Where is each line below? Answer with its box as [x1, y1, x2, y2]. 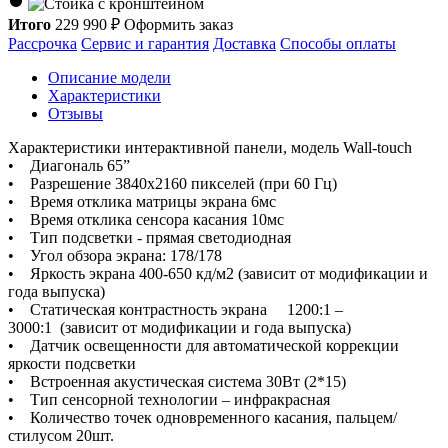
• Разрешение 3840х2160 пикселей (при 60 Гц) [8, 174, 337, 192]
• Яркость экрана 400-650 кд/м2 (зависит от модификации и [8, 264, 428, 282]
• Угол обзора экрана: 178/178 [8, 246, 222, 264]
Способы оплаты [280, 34, 396, 52]
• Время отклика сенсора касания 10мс [8, 210, 284, 228]
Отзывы [48, 104, 103, 122]
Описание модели [48, 68, 171, 86]
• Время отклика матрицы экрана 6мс [8, 192, 276, 210]
